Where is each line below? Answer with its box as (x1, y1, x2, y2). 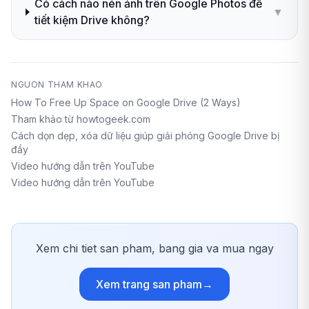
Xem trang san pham (96, 277, 202, 292)
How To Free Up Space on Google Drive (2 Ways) (11, 97, 241, 109)
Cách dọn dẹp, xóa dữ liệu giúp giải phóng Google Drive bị (11, 130, 279, 142)
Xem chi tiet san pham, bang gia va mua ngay (35, 241, 274, 256)
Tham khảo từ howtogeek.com (11, 113, 150, 126)
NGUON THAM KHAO (11, 79, 103, 90)
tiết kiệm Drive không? (34, 13, 150, 28)
